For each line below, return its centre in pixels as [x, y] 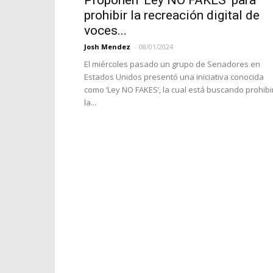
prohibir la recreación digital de [172, 15]
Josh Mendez [107, 47]
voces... [105, 30]
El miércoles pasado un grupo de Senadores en [172, 64]
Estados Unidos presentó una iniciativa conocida [174, 77]
